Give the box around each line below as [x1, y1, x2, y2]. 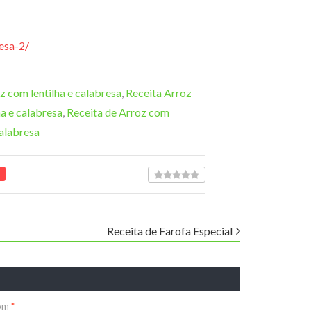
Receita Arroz [126, 86, 192, 100]
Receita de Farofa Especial [107, 224, 233, 238]
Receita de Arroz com [67, 106, 169, 119]
